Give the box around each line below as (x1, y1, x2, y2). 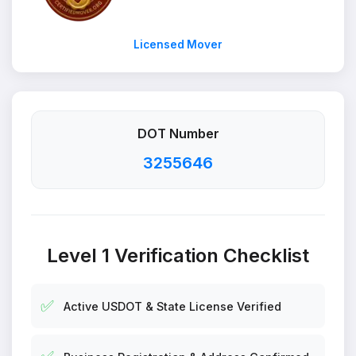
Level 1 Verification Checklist (47, 244, 309, 267)
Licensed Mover (133, 38, 222, 51)
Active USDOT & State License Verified (64, 299, 281, 313)
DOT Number (137, 126, 219, 141)
